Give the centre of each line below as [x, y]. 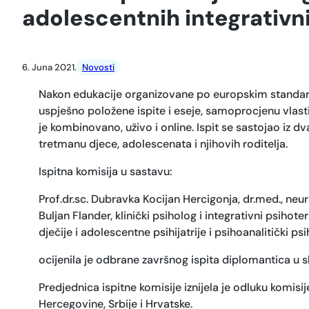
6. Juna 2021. [49, 68]
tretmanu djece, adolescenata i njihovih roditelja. [163, 144]
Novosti [98, 68]
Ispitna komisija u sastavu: [105, 172]
